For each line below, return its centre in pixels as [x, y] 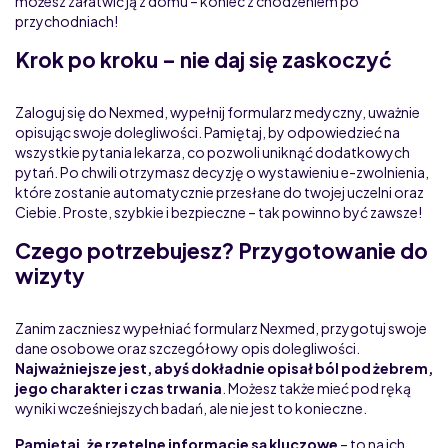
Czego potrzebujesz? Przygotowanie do [221, 250]
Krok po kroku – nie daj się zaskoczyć [203, 59]
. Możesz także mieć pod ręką [316, 387]
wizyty [50, 275]
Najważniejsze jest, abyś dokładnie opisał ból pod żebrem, [224, 367]
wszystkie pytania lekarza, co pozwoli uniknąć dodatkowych [212, 151]
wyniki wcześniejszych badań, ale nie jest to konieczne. [191, 407]
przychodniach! [66, 20]
